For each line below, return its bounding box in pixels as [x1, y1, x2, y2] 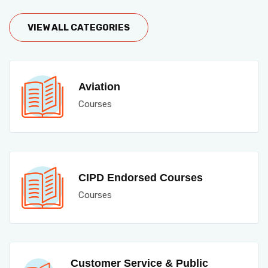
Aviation [78, 81, 120, 93]
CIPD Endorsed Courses [78, 172, 203, 184]
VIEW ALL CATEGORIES [28, 22, 130, 33]
